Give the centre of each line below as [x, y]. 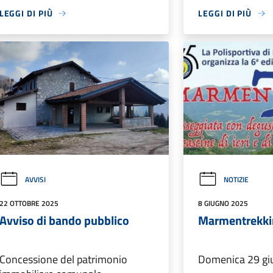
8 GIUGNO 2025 [223, 203]
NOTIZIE [236, 179]
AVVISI [35, 179]
